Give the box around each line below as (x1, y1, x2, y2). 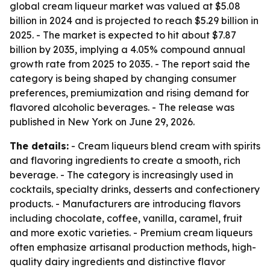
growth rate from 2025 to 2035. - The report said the (10, 58, 250, 70)
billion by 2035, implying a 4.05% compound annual (10, 43, 245, 55)
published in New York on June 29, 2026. (10, 116, 195, 128)
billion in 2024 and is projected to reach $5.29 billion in (10, 14, 259, 27)
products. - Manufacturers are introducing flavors (10, 198, 240, 210)
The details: (10, 140, 69, 152)
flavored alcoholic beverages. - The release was (10, 101, 234, 113)
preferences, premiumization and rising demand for (10, 87, 249, 99)
